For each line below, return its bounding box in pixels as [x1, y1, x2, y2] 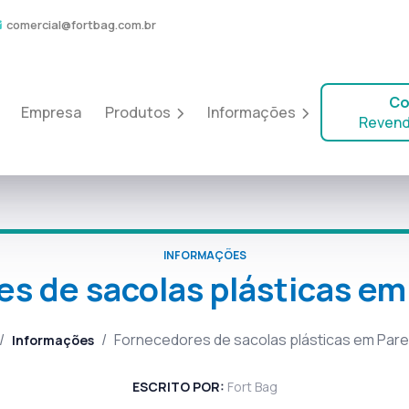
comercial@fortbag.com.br [5, 16, 156, 33]
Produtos [104, 101, 173, 122]
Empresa [20, 101, 81, 122]
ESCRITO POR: [131, 378, 227, 395]
